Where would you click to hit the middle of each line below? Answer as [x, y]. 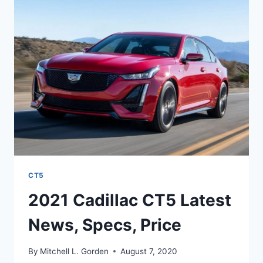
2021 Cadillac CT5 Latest [130, 200]
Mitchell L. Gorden [75, 251]
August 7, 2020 [149, 251]
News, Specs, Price [105, 225]
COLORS [97, 13]
